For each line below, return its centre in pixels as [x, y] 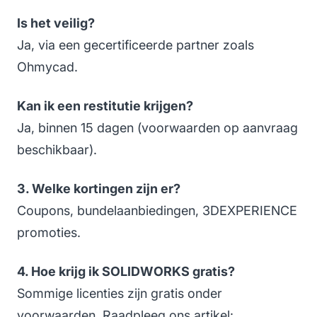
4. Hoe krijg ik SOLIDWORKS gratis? [126, 272]
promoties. [49, 233]
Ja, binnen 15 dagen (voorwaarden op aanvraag [157, 128]
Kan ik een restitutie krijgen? [105, 106]
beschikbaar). [57, 150]
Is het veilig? [56, 23]
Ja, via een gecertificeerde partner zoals [136, 45]
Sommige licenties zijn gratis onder [120, 294]
